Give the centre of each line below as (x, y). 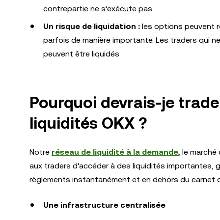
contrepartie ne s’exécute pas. (98, 9)
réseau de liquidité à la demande (115, 152)
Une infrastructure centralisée (104, 205)
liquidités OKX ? (88, 123)
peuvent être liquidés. (82, 54)
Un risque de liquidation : (92, 26)
